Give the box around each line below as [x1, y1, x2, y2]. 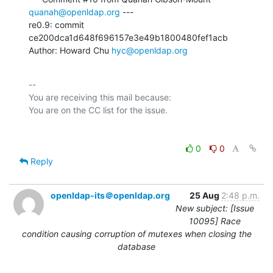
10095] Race [189, 215, 241, 226]
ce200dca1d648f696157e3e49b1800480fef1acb [29, 32, 228, 43]
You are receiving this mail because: [29, 91, 171, 102]
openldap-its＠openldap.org [51, 190, 170, 200]
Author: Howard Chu [29, 44, 112, 55]
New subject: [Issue [175, 202, 254, 213]
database [118, 241, 155, 252]
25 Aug [190, 190, 221, 200]
